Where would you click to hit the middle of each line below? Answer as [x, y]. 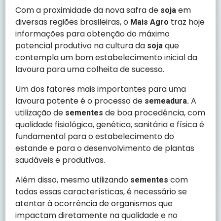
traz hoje [187, 22]
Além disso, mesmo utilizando [73, 180]
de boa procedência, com [154, 112]
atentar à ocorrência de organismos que [94, 203]
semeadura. [167, 101]
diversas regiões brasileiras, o [73, 22]
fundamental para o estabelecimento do [95, 136]
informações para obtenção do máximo [93, 34]
